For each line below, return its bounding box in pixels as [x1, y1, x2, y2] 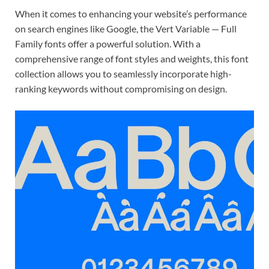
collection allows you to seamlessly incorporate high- [15, 67, 232, 79]
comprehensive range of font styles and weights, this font [15, 52, 249, 64]
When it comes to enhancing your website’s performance [15, 7, 247, 19]
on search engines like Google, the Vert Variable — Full [15, 22, 237, 34]
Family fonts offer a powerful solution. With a [15, 37, 201, 49]
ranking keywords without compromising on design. [15, 82, 227, 94]
